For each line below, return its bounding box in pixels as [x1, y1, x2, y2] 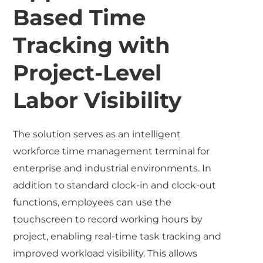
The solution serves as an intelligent [13, 128, 181, 140]
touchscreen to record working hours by [13, 213, 203, 225]
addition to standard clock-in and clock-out [13, 179, 217, 191]
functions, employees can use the [13, 196, 172, 208]
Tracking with [13, 31, 171, 58]
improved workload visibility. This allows [13, 247, 198, 259]
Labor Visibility [13, 86, 182, 113]
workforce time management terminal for [13, 145, 210, 157]
